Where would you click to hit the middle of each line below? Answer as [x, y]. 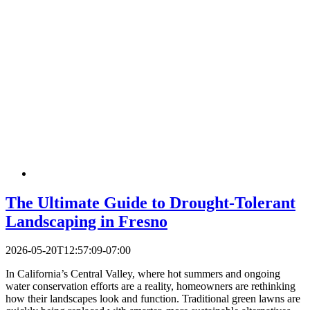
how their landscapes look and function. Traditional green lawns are [153, 299]
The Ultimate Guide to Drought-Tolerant [151, 202]
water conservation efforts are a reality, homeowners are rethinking [151, 286]
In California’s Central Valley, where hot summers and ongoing [143, 274]
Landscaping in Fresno [86, 221]
